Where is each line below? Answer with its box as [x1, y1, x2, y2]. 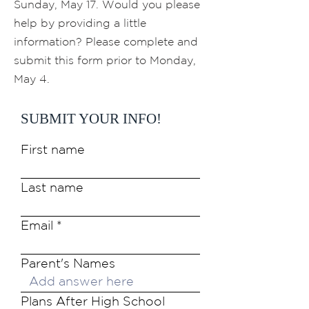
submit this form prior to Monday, [14, 54, 196, 66]
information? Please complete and [14, 35, 198, 48]
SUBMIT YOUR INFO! [21, 110, 161, 127]
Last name [21, 180, 83, 194]
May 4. [14, 72, 53, 85]
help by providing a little [14, 17, 146, 29]
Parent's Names [21, 256, 115, 270]
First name [21, 142, 85, 156]
